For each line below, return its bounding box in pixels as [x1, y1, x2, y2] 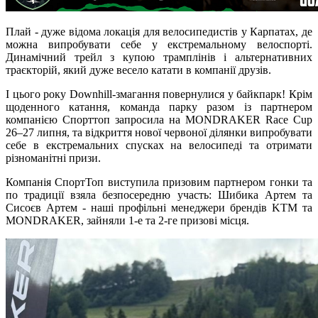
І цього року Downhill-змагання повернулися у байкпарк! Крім [6, 87, 312, 100]
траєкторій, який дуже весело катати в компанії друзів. [6, 63, 274, 76]
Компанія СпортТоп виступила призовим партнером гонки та [6, 175, 312, 188]
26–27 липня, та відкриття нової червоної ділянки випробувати [6, 126, 312, 138]
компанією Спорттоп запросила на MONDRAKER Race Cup [6, 113, 312, 126]
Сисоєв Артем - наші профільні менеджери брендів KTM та [6, 201, 312, 214]
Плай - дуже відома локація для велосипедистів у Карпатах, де [6, 25, 312, 38]
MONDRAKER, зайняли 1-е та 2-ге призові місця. [6, 214, 252, 226]
